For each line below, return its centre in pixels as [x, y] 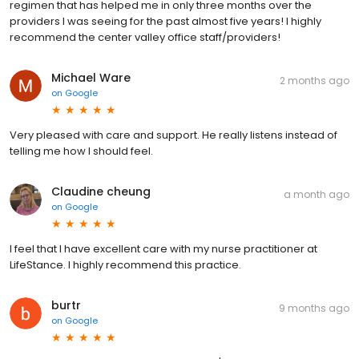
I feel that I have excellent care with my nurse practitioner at [163, 249]
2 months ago [315, 81]
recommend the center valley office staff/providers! [145, 38]
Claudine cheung [101, 192]
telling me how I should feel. [81, 151]
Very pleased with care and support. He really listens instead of [173, 135]
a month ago [317, 195]
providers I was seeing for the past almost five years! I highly [165, 22]
